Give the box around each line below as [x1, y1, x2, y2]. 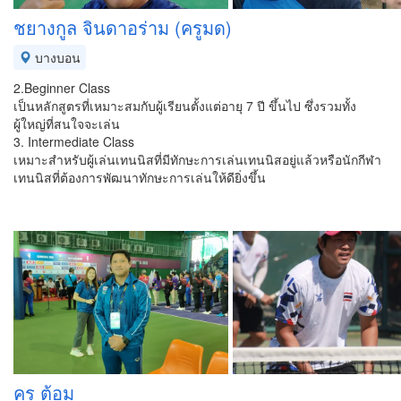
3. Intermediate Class [13, 132, 134, 150]
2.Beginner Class [13, 79, 110, 97]
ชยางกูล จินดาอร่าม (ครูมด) [13, 14, 232, 40]
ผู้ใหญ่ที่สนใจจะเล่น [13, 115, 120, 132]
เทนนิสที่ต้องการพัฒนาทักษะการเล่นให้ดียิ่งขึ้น [13, 168, 266, 186]
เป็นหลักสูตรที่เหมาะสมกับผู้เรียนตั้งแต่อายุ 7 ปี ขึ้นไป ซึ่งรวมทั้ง [13, 97, 356, 115]
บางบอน [31, 48, 81, 66]
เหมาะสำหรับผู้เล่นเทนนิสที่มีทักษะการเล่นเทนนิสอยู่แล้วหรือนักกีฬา [13, 150, 381, 168]
